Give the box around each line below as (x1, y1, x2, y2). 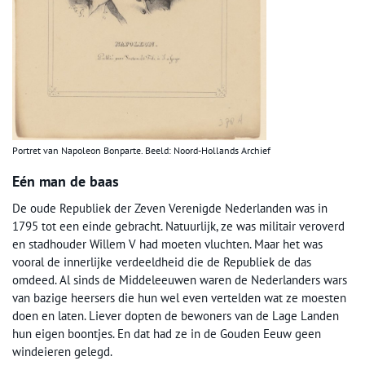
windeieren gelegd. (12, 343, 112, 359)
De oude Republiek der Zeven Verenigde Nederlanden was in (12, 200, 328, 216)
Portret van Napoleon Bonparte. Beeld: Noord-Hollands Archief (12, 143, 270, 156)
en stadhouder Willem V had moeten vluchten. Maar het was (12, 235, 323, 252)
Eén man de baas (12, 171, 119, 191)
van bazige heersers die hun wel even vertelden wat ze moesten (12, 289, 346, 306)
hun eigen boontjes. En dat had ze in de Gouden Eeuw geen (12, 325, 321, 341)
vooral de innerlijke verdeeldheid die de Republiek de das (12, 253, 311, 270)
